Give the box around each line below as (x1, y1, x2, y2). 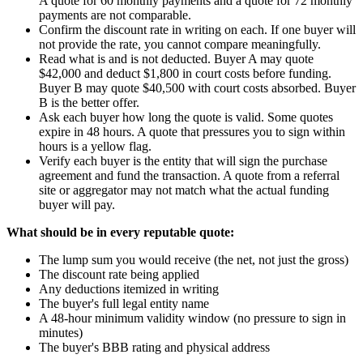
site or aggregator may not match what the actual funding (39, 182, 329, 197)
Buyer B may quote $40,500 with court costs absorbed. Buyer (39, 80, 356, 95)
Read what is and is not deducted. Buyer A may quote (39, 51, 314, 66)
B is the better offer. (39, 95, 139, 109)
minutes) (39, 325, 83, 340)
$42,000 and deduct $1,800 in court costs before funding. (39, 66, 331, 80)
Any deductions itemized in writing (39, 281, 219, 296)
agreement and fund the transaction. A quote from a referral (39, 168, 340, 182)
